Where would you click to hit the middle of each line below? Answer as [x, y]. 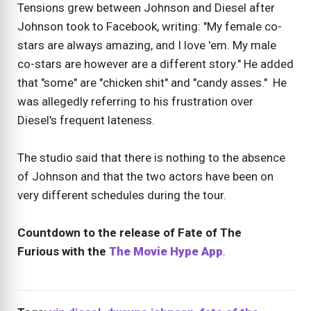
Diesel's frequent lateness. [89, 120]
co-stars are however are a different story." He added [155, 64]
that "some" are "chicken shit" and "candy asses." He [152, 82]
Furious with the [63, 251]
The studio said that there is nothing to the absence [151, 157]
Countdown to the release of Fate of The [129, 232]
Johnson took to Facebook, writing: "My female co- [150, 26]
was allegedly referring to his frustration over [135, 101]
